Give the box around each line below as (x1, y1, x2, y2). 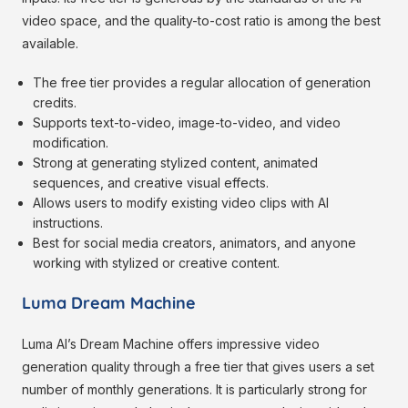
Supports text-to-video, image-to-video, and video (33, 115, 342, 131)
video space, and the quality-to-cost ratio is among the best (22, 13, 381, 29)
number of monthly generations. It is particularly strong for (22, 382, 367, 398)
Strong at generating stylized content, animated (33, 155, 319, 171)
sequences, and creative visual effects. (33, 175, 270, 191)
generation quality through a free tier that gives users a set (22, 359, 374, 375)
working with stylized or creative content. (33, 255, 280, 271)
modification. (33, 135, 109, 151)
